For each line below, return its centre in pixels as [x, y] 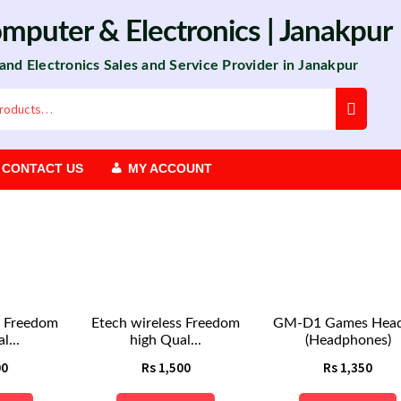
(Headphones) [348, 341]
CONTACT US [43, 168]
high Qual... [166, 341]
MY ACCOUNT [171, 168]
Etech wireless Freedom [166, 324]
